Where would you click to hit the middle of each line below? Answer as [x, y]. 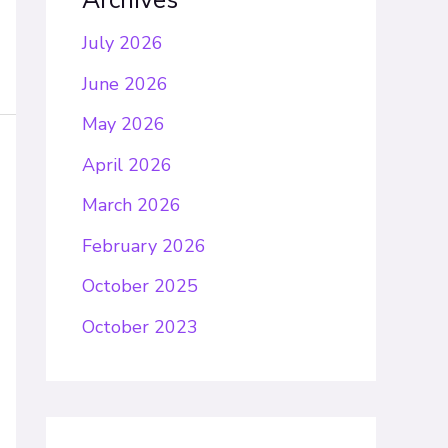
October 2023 [140, 326]
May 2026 [123, 124]
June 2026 [125, 83]
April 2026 [127, 164]
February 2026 [144, 245]
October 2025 [140, 286]
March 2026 [131, 205]
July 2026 [122, 43]
